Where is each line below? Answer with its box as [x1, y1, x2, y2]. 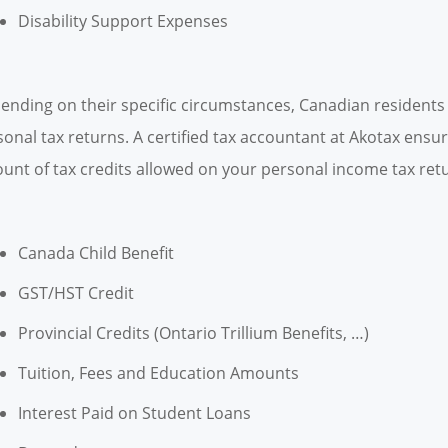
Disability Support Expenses [17, 10, 228, 33]
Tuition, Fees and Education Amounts [17, 362, 299, 385]
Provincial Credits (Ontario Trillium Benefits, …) [17, 322, 369, 345]
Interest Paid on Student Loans [17, 402, 251, 425]
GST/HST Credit [17, 282, 134, 305]
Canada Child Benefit [17, 242, 174, 265]
